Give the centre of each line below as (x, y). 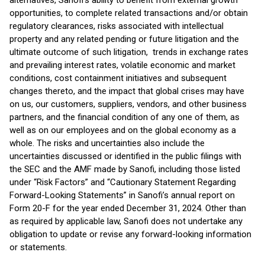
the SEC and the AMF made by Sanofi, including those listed (125, 169)
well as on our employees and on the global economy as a (123, 130)
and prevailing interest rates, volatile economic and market (122, 65)
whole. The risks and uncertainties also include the (107, 143)
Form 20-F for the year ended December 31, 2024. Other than (128, 208)
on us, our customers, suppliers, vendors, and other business (128, 104)
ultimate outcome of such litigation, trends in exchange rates (129, 52)
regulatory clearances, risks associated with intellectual (117, 26)
